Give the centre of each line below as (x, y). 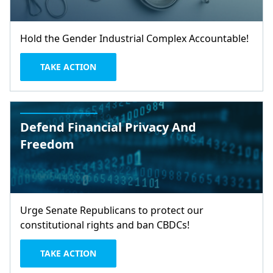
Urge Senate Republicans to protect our (112, 210)
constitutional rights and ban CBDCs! (105, 225)
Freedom (47, 144)
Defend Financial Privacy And (108, 127)
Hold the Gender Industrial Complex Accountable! (134, 38)
